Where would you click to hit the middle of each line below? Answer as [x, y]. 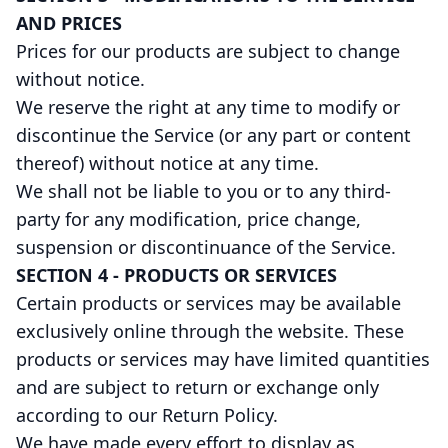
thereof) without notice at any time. [167, 163]
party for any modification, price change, [188, 219]
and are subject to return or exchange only [197, 387]
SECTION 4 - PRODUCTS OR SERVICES [176, 275]
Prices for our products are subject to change [208, 51]
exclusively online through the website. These [210, 331]
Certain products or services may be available [208, 303]
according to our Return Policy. [147, 415]
